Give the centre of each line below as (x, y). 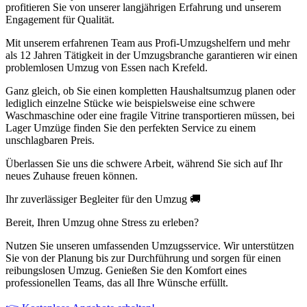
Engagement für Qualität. (60, 20)
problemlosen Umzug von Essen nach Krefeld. (107, 68)
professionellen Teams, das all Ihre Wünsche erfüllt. (117, 283)
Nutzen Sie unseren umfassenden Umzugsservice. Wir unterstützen (150, 246)
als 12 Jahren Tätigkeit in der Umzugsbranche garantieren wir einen (151, 56)
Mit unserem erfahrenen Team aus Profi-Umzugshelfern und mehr (148, 43)
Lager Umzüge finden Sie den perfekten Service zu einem (131, 128)
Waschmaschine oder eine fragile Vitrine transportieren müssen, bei (150, 116)
